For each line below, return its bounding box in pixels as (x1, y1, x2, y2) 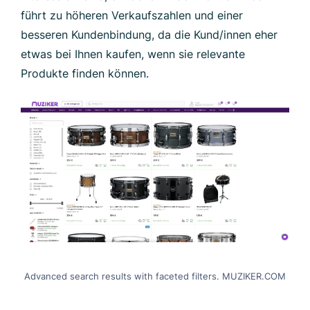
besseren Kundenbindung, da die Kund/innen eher (21, 27, 277, 42)
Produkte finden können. (21, 66, 149, 80)
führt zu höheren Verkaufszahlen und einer (21, 8, 243, 22)
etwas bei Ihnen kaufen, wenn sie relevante (21, 46, 245, 61)
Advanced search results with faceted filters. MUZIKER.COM (24, 271, 286, 282)
